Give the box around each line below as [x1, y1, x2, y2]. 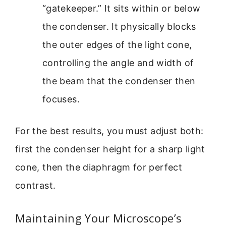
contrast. [15, 180, 56, 191]
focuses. [42, 94, 80, 105]
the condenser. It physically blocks [42, 21, 196, 32]
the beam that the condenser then [42, 76, 196, 87]
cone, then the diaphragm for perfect [15, 162, 182, 173]
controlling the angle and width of [42, 58, 194, 69]
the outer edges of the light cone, [42, 39, 192, 50]
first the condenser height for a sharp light [15, 144, 205, 155]
